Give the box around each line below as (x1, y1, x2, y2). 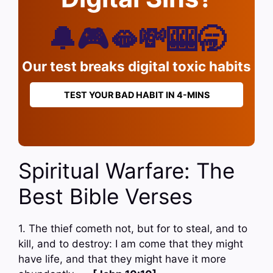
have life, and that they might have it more (18, 253, 226, 266)
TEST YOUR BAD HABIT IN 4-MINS (63, 89, 210, 100)
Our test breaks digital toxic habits (22, 57, 251, 74)
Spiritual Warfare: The (18, 158, 235, 184)
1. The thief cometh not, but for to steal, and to (18, 222, 247, 235)
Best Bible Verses (18, 183, 193, 210)
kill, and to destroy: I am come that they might (18, 238, 243, 250)
